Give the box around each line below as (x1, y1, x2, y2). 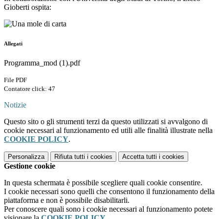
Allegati (4, 41, 22, 47)
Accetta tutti (122, 153, 157, 161)
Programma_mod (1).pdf (4, 59, 80, 67)
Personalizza (8, 153, 44, 161)
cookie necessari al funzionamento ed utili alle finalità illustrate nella (4, 126, 213, 135)
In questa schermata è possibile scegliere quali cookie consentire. (4, 178, 202, 187)
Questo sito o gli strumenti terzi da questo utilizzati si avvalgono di (4, 117, 208, 126)
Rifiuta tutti (54, 153, 85, 161)
